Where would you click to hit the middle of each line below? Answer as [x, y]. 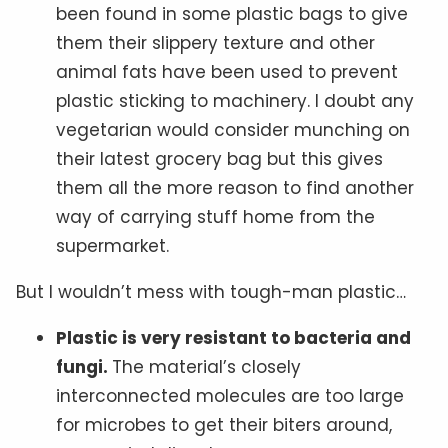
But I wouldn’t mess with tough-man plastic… [211, 291]
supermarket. [112, 245]
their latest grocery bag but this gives [219, 158]
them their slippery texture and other [215, 42]
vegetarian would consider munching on [233, 129]
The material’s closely [206, 366]
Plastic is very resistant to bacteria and [233, 337]
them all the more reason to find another [235, 187]
